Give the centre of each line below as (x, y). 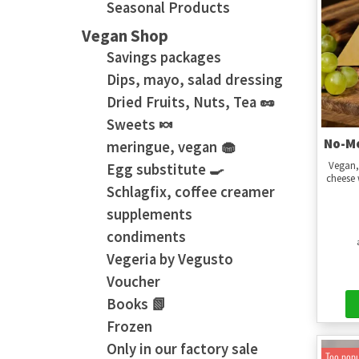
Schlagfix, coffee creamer (191, 192)
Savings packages (164, 57)
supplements (149, 214)
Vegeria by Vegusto (170, 259)
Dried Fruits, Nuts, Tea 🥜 (191, 102)
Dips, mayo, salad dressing (195, 80)
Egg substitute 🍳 (165, 169)
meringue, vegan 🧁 (171, 147)
